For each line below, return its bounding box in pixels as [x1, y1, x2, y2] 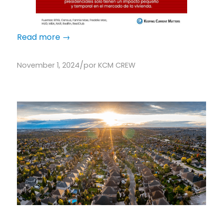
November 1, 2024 [16, 60, 80, 71]
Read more [16, 31, 60, 43]
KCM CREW [98, 60, 135, 71]
